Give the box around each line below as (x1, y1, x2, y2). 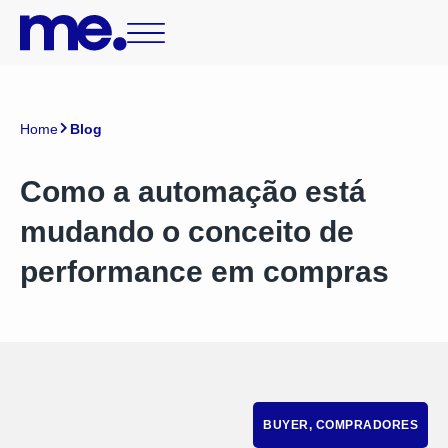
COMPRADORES (315, 418, 418, 432)
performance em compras (20, 255, 389, 288)
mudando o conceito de (20, 215, 354, 248)
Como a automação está (20, 175, 366, 208)
